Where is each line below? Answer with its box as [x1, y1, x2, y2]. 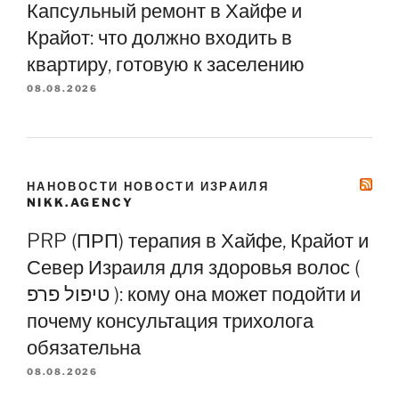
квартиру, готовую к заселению [27, 52, 305, 76]
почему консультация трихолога [27, 309, 313, 333]
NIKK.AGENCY [27, 194, 134, 209]
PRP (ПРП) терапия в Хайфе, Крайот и [27, 229, 369, 253]
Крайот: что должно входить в [27, 25, 292, 49]
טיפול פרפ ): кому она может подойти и [27, 282, 110, 306]
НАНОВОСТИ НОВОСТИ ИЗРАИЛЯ [27, 178, 270, 193]
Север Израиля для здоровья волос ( [27, 256, 360, 280]
